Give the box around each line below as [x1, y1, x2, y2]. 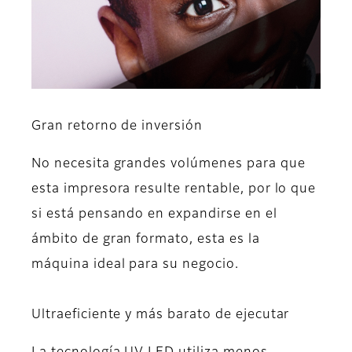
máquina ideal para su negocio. [31, 258, 239, 272]
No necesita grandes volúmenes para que [31, 158, 306, 171]
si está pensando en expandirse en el [31, 208, 277, 222]
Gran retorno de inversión [31, 120, 203, 134]
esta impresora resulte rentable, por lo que [31, 183, 317, 196]
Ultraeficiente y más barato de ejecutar [31, 309, 290, 322]
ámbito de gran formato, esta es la [31, 233, 260, 247]
